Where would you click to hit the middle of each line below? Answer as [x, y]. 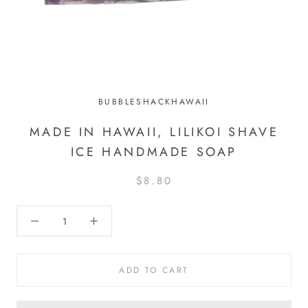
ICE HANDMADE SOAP [154, 152]
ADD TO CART [154, 271]
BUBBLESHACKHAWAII [154, 102]
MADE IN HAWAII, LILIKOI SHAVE [154, 132]
